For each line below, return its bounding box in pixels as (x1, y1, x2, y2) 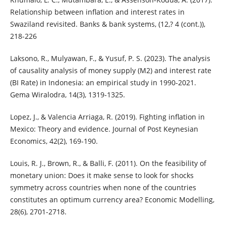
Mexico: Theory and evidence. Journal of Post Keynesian (10, 124, 198, 134)
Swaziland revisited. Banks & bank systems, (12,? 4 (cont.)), (10, 19, 205, 29)
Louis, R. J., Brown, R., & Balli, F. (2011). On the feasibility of (10, 158, 206, 168)
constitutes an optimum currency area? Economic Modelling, (10, 194, 214, 204)
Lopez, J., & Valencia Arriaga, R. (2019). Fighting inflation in (10, 111, 205, 122)
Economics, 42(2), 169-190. (10, 136, 98, 146)
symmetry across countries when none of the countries (10, 182, 196, 192)
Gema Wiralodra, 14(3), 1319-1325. (10, 89, 125, 99)
